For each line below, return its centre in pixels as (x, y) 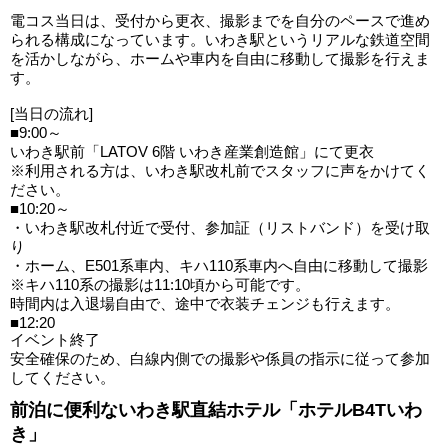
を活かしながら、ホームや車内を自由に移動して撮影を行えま (220, 59)
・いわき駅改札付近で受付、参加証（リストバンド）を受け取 (220, 228)
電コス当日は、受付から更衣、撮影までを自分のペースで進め (220, 21)
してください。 (62, 378)
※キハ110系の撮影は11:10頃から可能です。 (160, 285)
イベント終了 (55, 340)
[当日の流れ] (51, 114)
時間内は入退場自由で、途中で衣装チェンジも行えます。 (205, 304)
